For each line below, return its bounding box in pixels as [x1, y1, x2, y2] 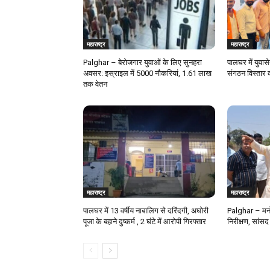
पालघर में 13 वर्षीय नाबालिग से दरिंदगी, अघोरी [83, 206, 209, 215]
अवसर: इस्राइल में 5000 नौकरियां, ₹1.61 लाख [83, 68, 212, 78]
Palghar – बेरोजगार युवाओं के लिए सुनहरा [83, 57, 202, 67]
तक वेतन [83, 79, 107, 89]
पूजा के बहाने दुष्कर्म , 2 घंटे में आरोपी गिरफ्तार [83, 216, 206, 226]
